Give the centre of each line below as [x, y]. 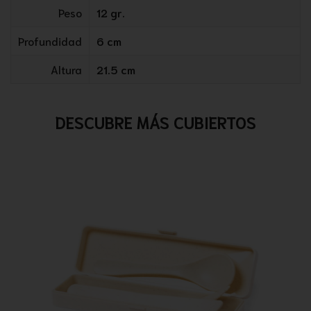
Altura [66, 69]
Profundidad [50, 40]
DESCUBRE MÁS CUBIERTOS [155, 121]
